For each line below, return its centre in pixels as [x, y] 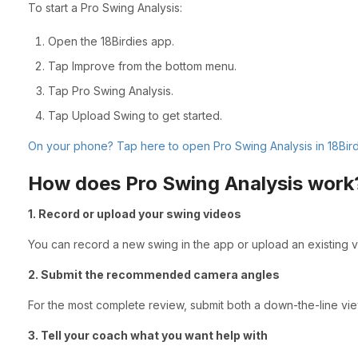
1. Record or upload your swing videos [134, 214]
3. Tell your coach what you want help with [147, 336]
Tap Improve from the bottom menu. [142, 66]
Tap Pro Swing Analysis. [110, 90]
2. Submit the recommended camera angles [153, 275]
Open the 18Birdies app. [111, 41]
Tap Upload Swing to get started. [135, 115]
